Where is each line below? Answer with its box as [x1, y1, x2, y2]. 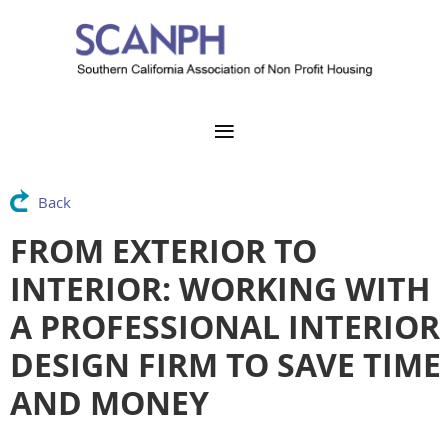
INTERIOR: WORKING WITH [10, 267, 430, 312]
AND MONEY [10, 381, 209, 426]
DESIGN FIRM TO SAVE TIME [10, 343, 441, 388]
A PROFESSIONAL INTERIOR [10, 305, 440, 350]
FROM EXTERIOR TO [10, 229, 317, 274]
